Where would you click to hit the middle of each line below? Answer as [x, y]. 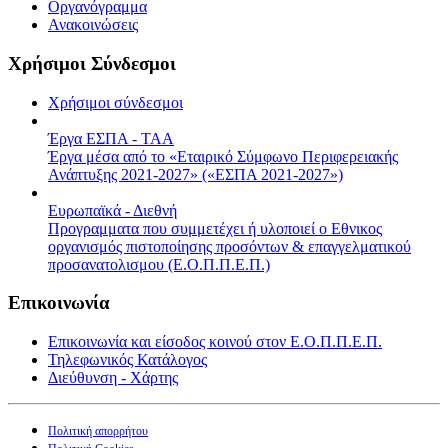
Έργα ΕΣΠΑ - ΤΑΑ [111, 138]
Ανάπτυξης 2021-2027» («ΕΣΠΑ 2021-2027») [195, 174]
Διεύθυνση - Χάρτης [113, 378]
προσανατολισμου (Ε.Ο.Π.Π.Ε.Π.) [159, 264]
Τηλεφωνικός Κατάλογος [127, 360]
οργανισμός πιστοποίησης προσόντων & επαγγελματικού [229, 246]
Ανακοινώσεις [93, 25]
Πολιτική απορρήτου [98, 431]
